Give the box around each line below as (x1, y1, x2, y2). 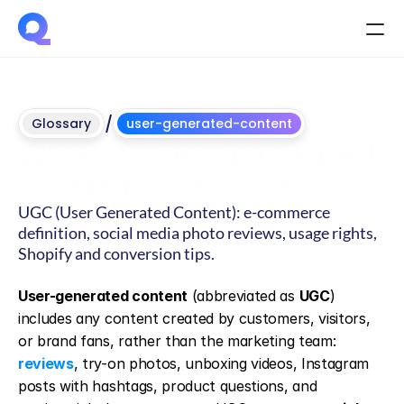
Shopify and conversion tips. (18, 243, 215, 263)
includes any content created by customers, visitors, (18, 309, 371, 327)
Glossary (32, 115, 91, 133)
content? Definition (18, 166, 298, 207)
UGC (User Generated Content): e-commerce (18, 202, 330, 222)
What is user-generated (18, 134, 376, 175)
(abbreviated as (187, 287, 299, 305)
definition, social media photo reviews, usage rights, (18, 223, 377, 243)
